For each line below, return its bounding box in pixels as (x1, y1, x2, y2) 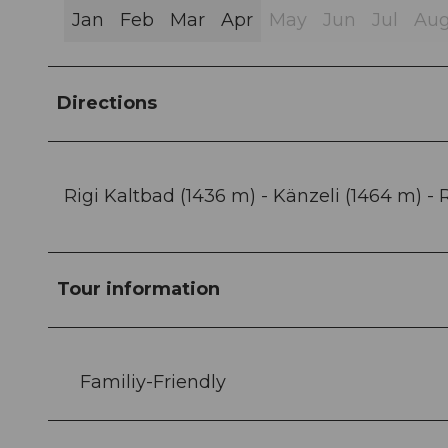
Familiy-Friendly (80, 371, 226, 394)
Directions (57, 92, 157, 115)
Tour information (57, 278, 220, 301)
